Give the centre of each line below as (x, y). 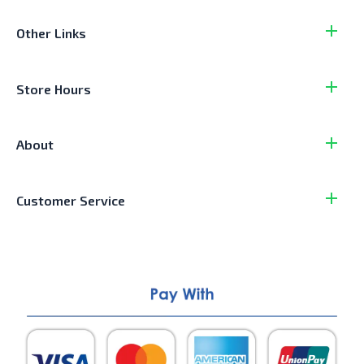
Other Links (51, 32)
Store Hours (54, 89)
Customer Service (71, 200)
